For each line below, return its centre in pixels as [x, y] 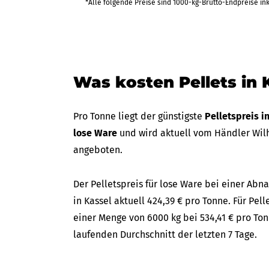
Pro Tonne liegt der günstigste [139, 116]
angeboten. [98, 150]
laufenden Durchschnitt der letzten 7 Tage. [165, 234]
